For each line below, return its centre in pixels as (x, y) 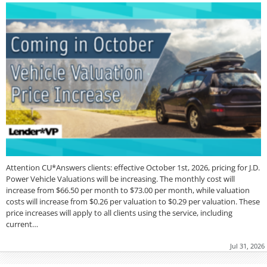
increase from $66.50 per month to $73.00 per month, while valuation (128, 190)
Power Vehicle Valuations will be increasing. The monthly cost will (120, 179)
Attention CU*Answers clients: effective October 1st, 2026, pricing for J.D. (133, 168)
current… (22, 224)
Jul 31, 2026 (247, 246)
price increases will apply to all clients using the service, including (119, 213)
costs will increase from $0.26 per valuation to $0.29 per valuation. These (133, 202)
